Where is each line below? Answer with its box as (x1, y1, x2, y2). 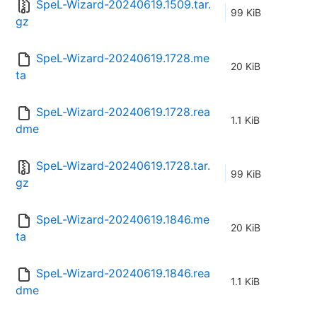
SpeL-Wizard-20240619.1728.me (36, 51, 209, 66)
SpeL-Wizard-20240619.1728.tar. (36, 158, 210, 173)
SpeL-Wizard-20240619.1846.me (36, 212, 209, 227)
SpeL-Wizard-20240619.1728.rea (36, 105, 210, 120)
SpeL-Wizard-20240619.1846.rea (36, 266, 210, 281)
